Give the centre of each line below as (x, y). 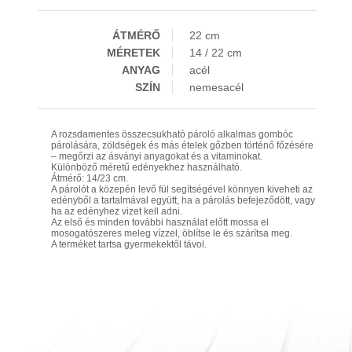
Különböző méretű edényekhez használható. (147, 167)
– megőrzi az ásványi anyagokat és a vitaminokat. (157, 156)
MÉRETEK (134, 53)
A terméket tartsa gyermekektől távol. (129, 244)
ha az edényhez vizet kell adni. (117, 211)
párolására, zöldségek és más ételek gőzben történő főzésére (182, 145)
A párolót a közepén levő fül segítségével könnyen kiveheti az (182, 189)
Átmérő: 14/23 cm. (90, 178)
